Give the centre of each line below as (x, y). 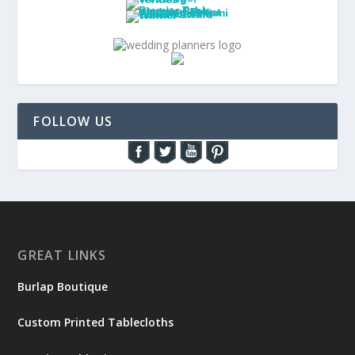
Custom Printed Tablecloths (96, 323)
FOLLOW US (73, 121)
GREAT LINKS (62, 255)
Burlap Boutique (63, 286)
